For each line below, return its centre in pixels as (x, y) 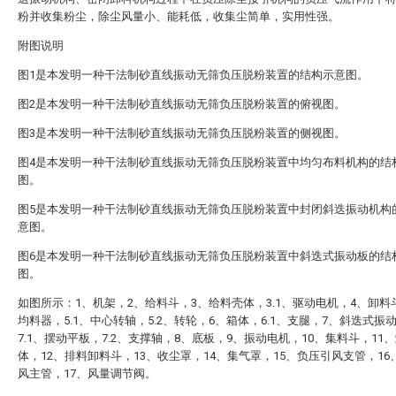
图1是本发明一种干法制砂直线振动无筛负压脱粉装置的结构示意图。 (193, 75)
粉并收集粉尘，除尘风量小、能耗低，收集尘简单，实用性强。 (179, 16)
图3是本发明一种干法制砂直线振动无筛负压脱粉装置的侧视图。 (182, 133)
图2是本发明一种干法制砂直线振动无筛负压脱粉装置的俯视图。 (182, 104)
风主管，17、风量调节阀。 (87, 373)
